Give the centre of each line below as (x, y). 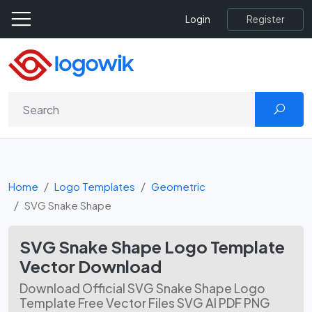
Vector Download (91, 266)
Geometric (178, 186)
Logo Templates (95, 186)
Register (265, 19)
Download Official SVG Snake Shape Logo (142, 288)
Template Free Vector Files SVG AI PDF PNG (145, 303)
